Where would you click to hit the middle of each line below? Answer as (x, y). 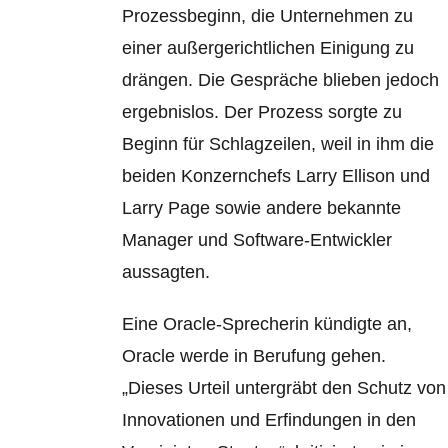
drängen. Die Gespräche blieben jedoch (281, 80)
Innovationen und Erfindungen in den (269, 420)
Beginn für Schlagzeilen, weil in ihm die (278, 144)
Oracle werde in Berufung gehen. (254, 356)
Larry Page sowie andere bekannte (262, 208)
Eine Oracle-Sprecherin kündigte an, (267, 324)
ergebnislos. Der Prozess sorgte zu (262, 112)
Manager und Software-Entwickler (257, 240)
